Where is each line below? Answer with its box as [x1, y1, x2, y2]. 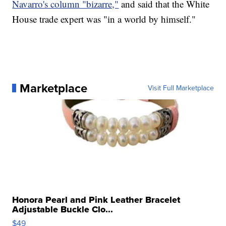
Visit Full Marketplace [147, 82, 214, 93]
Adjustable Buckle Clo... [12, 202, 114, 216]
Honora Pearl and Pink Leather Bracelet [12, 193, 181, 206]
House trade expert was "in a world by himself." [12, 12, 196, 25]
